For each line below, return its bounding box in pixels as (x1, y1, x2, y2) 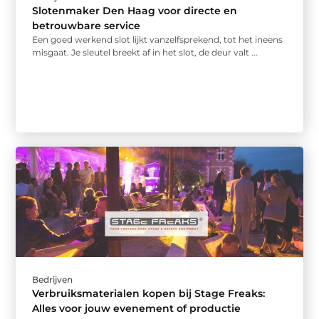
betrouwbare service (32, 19, 141, 32)
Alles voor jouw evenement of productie (32, 302, 241, 315)
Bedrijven (32, 274, 73, 286)
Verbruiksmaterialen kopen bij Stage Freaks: (32, 287, 266, 300)
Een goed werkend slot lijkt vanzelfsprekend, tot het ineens (32, 33, 283, 45)
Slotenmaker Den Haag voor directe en (32, 4, 238, 17)
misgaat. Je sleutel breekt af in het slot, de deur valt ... (32, 46, 258, 58)
